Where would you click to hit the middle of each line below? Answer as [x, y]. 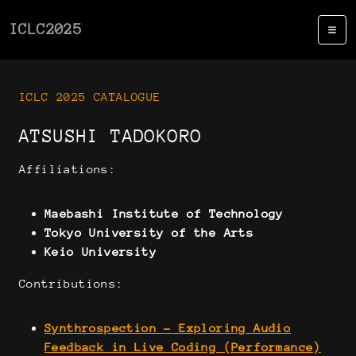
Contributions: [72, 283]
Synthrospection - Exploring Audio [168, 328]
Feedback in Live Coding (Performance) [183, 347]
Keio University [101, 252]
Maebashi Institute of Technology [164, 213]
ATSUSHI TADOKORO [111, 136]
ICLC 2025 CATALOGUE [90, 97]
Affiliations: [68, 169]
